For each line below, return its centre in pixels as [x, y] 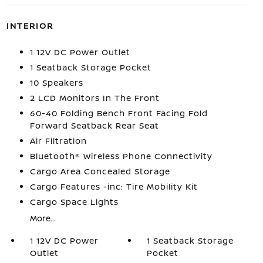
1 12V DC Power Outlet [80, 52]
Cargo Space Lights [74, 202]
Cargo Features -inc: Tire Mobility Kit [114, 186]
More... [43, 218]
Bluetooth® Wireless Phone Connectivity [121, 156]
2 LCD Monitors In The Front [95, 98]
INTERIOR [30, 26]
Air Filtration [58, 141]
